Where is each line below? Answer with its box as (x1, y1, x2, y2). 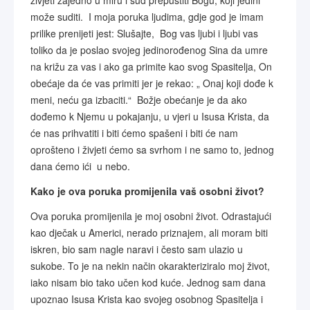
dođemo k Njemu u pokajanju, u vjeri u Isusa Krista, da (30, 109, 269, 123)
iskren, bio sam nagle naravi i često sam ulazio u (30, 242, 243, 256)
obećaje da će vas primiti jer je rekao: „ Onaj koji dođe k (30, 76, 273, 90)
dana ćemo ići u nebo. (30, 159, 133, 173)
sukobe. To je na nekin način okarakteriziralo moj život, (30, 259, 270, 273)
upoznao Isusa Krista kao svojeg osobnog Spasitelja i (30, 292, 263, 306)
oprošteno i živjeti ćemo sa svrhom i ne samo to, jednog (30, 143, 274, 156)
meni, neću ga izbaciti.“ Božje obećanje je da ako (30, 93, 247, 107)
